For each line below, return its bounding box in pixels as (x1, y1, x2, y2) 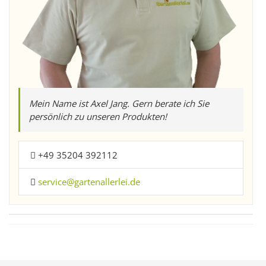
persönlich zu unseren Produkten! (29, 110, 167, 123)
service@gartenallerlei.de (37, 176, 140, 188)
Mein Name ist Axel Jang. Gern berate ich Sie (29, 97, 209, 110)
